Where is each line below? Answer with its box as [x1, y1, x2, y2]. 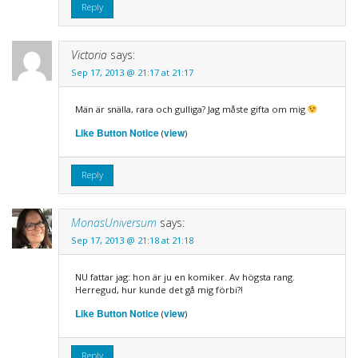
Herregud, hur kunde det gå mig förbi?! [74, 283, 243, 296]
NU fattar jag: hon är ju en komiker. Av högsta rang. [74, 270, 295, 283]
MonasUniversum [70, 214, 157, 230]
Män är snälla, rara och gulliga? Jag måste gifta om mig [74, 102, 308, 115]
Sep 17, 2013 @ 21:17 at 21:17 [70, 66, 193, 78]
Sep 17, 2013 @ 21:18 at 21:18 [70, 233, 193, 246]
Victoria [70, 46, 107, 62]
